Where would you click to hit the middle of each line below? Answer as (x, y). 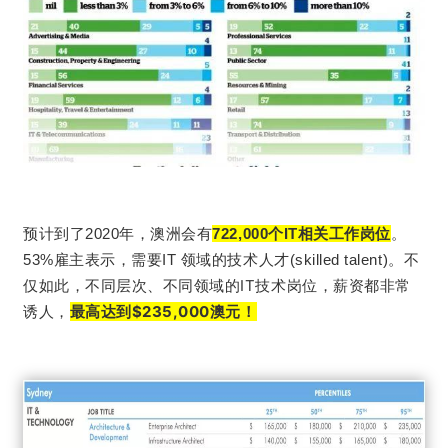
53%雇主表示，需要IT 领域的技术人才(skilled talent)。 (213, 260)
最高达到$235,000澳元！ (163, 312)
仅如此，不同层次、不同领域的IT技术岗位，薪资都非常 (217, 286)
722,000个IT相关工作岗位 (301, 234)
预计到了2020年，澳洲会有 (118, 234)
